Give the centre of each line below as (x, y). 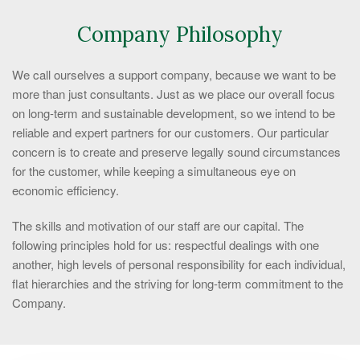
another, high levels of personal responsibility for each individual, (179, 264)
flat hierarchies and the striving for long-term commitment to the (178, 283)
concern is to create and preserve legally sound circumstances (176, 151)
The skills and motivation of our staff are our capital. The (158, 225)
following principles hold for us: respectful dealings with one (166, 245)
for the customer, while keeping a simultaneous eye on (154, 171)
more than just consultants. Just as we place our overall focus (174, 94)
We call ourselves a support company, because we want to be (174, 74)
